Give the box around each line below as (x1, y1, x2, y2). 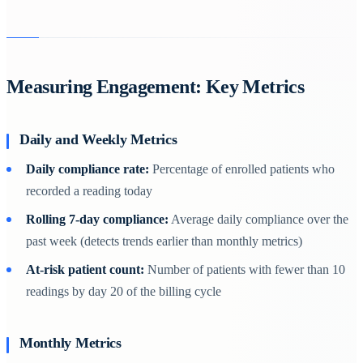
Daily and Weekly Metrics (19, 130, 177, 147)
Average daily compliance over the (169, 211, 348, 226)
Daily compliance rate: (26, 161, 149, 176)
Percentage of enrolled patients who (149, 161, 335, 176)
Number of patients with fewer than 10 (144, 262, 345, 276)
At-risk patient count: (26, 262, 144, 276)
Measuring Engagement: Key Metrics (6, 76, 305, 98)
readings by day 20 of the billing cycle (26, 284, 221, 298)
